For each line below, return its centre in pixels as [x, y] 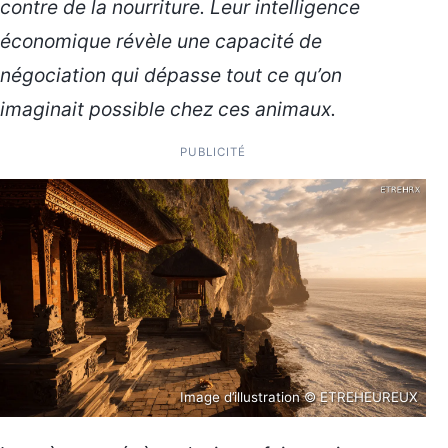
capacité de [268, 40]
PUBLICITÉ [213, 151]
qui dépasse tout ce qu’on [224, 74]
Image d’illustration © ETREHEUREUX [299, 397]
